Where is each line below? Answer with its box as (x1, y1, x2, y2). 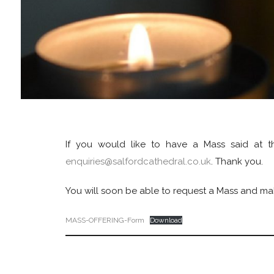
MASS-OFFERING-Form (65, 216, 144, 224)
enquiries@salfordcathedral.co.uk (65, 156, 211, 167)
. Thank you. (211, 156, 263, 167)
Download (150, 216, 182, 224)
